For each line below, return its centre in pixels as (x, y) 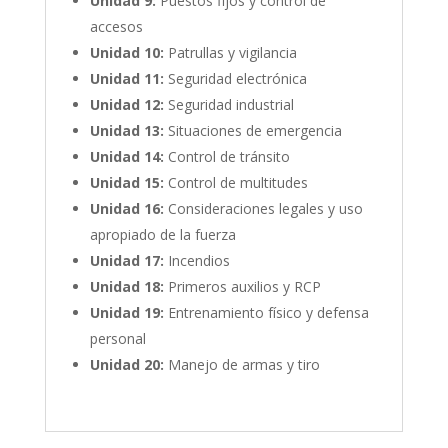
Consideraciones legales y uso (263, 208)
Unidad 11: (126, 78)
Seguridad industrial (228, 104)
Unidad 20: (126, 364)
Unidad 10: (126, 52)
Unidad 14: (126, 156)
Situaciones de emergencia (252, 130)
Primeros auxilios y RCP (242, 286)
